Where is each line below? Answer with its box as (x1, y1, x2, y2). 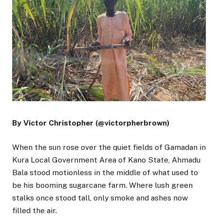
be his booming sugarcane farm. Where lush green (12, 181, 193, 190)
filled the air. (12, 206, 57, 216)
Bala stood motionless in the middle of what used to (12, 168, 198, 178)
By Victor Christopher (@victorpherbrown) (12, 118, 169, 128)
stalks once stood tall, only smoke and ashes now (12, 193, 188, 203)
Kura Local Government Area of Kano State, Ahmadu (12, 155, 200, 165)
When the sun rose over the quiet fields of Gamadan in (12, 143, 206, 152)
